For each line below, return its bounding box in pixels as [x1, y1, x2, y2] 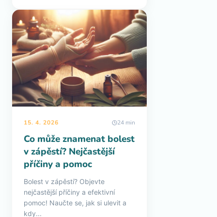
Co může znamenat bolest [24, 133, 135, 145]
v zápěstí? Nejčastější [24, 145, 115, 158]
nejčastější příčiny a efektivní [24, 188, 115, 196]
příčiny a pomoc [24, 158, 92, 170]
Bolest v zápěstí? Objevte [24, 177, 105, 186]
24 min [117, 119, 135, 126]
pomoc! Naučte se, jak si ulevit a [24, 199, 126, 207]
